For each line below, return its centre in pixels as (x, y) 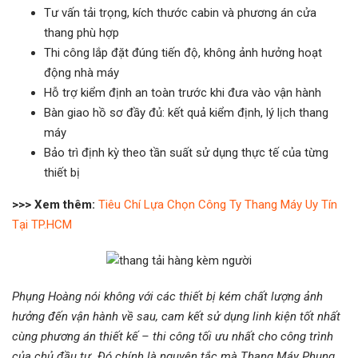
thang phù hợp (82, 33)
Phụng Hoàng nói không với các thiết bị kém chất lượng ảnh (167, 296)
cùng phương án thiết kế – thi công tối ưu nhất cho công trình (173, 336)
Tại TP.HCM (42, 225)
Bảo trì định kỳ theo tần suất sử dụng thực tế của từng (186, 153)
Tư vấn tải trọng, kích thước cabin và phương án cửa (180, 13)
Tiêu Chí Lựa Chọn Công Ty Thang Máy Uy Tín (218, 205)
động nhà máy (82, 73)
